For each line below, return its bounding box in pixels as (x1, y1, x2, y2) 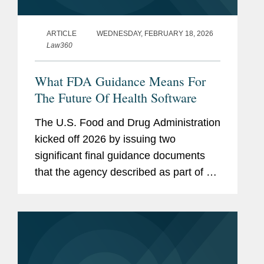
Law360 (47, 41, 72, 50)
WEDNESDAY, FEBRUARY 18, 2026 (97, 29, 213, 38)
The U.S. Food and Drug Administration (35, 117, 220, 129)
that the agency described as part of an (35, 166, 218, 179)
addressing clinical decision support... (35, 216, 210, 228)
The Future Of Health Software (35, 89, 197, 107)
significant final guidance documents (35, 150, 205, 162)
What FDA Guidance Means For (35, 72, 206, 90)
